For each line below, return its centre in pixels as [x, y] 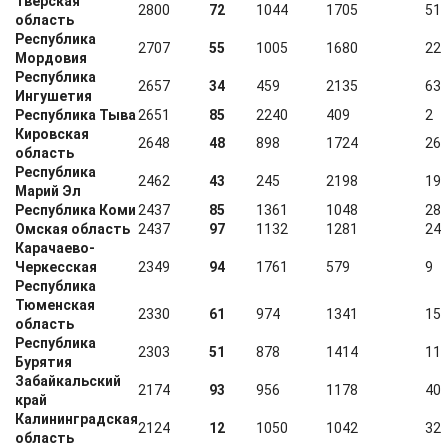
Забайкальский [68, 381]
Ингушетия [53, 96]
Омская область [72, 229]
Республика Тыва [75, 115]
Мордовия [51, 58]
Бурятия [43, 362]
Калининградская [76, 419]
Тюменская [55, 305]
